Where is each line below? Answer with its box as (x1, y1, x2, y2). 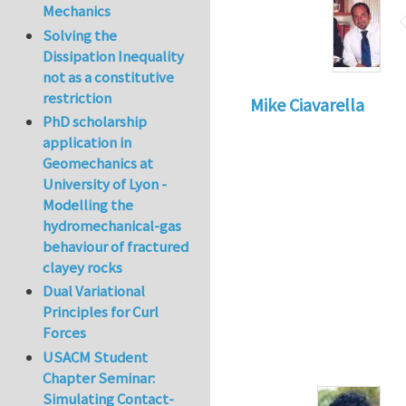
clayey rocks (43, 257, 123, 278)
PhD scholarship (43, 111, 148, 132)
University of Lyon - (43, 174, 168, 195)
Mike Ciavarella (250, 92, 364, 116)
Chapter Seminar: (43, 367, 156, 388)
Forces (43, 323, 87, 343)
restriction (43, 87, 112, 108)
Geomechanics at (43, 153, 154, 174)
